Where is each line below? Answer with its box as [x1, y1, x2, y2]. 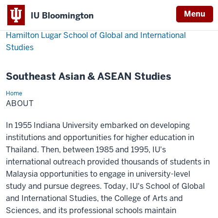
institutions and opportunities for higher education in [6, 132, 194, 143]
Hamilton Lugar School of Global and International [6, 30, 186, 40]
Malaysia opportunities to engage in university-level [6, 169, 190, 179]
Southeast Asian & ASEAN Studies [6, 70, 171, 83]
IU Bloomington [31, 10, 94, 21]
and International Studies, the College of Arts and [6, 193, 183, 203]
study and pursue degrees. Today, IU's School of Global [6, 181, 205, 191]
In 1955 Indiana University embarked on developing [6, 120, 190, 130]
